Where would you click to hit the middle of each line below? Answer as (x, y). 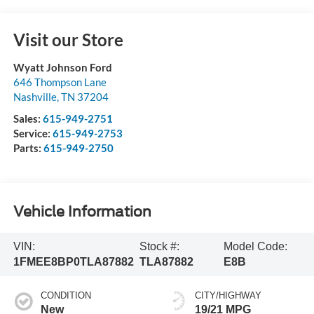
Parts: (28, 148)
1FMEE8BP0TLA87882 (73, 261)
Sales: (28, 118)
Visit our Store (68, 39)
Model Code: (255, 246)
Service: (33, 133)
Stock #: (159, 246)
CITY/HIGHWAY (228, 295)
